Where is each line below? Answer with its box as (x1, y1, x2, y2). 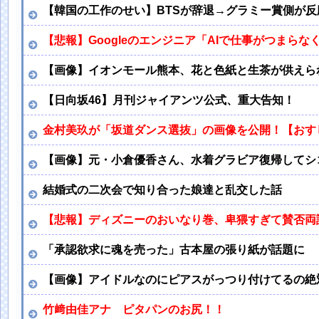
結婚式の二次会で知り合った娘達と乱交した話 (43, 183, 283, 196)
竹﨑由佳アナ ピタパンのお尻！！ (43, 303, 226, 315)
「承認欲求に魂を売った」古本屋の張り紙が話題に (43, 243, 305, 256)
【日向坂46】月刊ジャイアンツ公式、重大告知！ (43, 93, 296, 106)
